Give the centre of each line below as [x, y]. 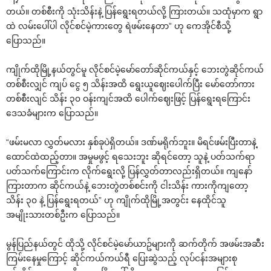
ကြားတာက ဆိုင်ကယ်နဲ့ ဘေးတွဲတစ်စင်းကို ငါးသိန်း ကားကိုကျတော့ [127, 186]
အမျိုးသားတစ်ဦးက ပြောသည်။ [63, 215]
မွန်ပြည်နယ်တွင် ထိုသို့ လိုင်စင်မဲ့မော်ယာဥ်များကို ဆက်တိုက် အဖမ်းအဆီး [135, 244]
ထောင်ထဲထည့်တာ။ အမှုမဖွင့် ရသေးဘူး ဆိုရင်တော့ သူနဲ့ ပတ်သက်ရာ [130, 157]
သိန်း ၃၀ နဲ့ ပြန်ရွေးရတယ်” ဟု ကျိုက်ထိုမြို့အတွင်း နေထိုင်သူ [116, 201]
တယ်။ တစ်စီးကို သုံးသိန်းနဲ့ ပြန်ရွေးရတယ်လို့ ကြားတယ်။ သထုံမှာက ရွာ [134, 12]
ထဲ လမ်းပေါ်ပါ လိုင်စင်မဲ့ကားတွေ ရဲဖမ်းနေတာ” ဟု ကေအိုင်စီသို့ [119, 26]
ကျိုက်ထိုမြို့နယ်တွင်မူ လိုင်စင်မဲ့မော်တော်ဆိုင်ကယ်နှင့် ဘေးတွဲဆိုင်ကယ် [135, 70]
